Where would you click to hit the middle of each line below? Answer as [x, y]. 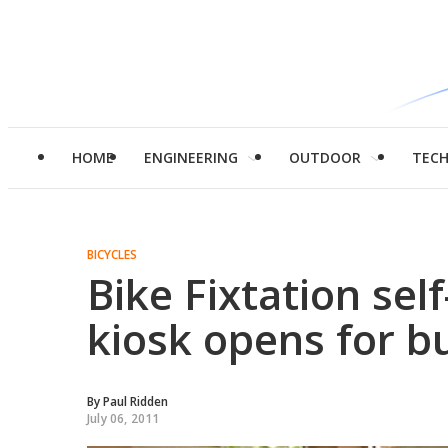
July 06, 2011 [123, 418]
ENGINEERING [191, 157]
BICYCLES [112, 254]
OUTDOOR [325, 157]
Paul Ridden [135, 401]
